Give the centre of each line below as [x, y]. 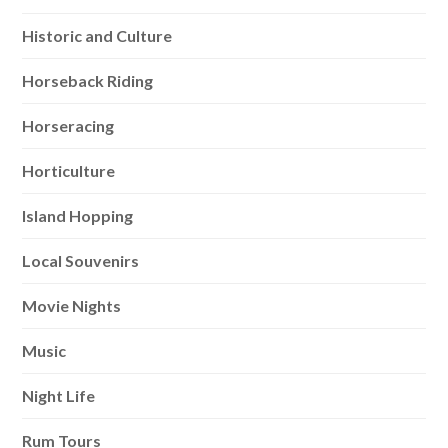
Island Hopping [78, 215]
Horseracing [68, 125]
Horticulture [69, 170]
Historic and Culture [97, 35]
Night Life [59, 395]
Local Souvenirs [81, 260]
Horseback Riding [88, 80]
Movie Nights [72, 305]
